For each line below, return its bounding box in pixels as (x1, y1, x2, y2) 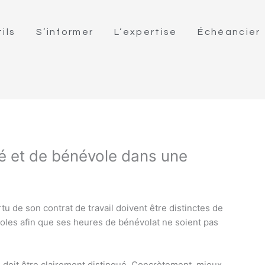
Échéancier (198, 27, 261, 37)
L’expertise (114, 27, 177, 37)
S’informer (36, 27, 94, 37)
